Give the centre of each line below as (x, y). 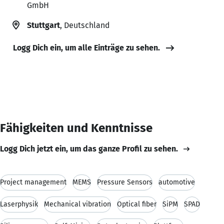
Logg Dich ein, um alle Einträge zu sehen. (86, 47)
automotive (177, 182)
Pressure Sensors (125, 182)
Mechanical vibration (77, 204)
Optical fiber (137, 204)
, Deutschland (85, 25)
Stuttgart (43, 25)
